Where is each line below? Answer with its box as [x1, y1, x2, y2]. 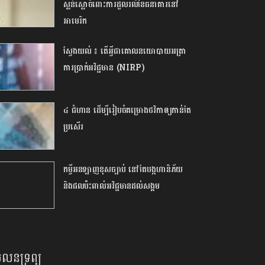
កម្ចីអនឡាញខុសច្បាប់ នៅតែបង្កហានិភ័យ [63, 161, 183, 177]
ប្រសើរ [63, 119, 83, 134]
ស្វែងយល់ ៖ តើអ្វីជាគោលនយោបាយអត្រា [63, 43, 186, 59]
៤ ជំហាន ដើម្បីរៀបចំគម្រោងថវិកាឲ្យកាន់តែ [63, 102, 191, 118]
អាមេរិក [63, 14, 87, 29]
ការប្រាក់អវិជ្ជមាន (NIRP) [63, 60, 145, 75]
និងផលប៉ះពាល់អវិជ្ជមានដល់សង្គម [63, 178, 160, 193]
